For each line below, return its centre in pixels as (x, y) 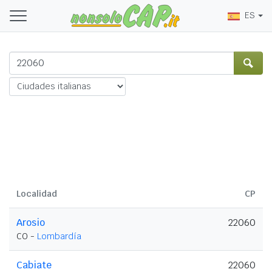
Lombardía (59, 236)
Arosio (31, 222)
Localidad (37, 193)
